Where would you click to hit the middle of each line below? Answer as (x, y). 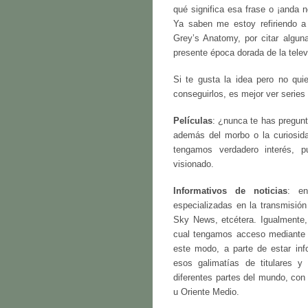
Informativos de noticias (231, 191)
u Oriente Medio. (206, 292)
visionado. (194, 164)
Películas (193, 121)
